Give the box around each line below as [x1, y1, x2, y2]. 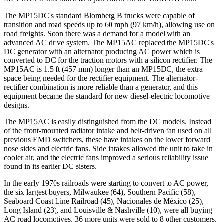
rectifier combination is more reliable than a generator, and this [4, 83, 198, 92]
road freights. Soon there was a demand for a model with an [4, 29, 190, 38]
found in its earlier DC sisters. [4, 162, 97, 171]
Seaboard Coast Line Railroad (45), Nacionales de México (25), [4, 197, 204, 206]
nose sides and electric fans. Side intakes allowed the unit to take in [4, 144, 213, 153]
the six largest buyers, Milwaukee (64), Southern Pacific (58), [4, 188, 196, 197]
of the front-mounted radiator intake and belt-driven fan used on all [4, 126, 212, 135]
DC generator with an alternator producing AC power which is [4, 47, 200, 56]
